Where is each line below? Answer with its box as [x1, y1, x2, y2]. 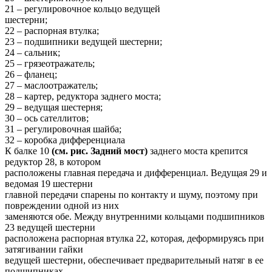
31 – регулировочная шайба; [5, 123, 121, 134]
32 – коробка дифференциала [5, 134, 125, 145]
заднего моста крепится [148, 145, 248, 156]
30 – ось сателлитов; [5, 112, 89, 123]
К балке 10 [5, 145, 49, 156]
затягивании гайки [5, 243, 83, 254]
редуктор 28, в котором [5, 156, 101, 167]
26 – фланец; [5, 69, 57, 80]
